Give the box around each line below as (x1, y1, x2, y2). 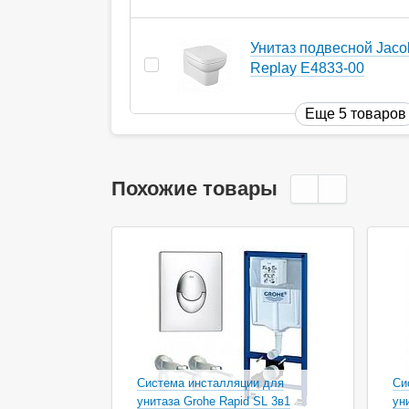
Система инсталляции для (137, 375, 284, 390)
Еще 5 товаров (305, 105, 406, 121)
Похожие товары (111, 176, 278, 200)
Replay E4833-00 (250, 59, 364, 76)
